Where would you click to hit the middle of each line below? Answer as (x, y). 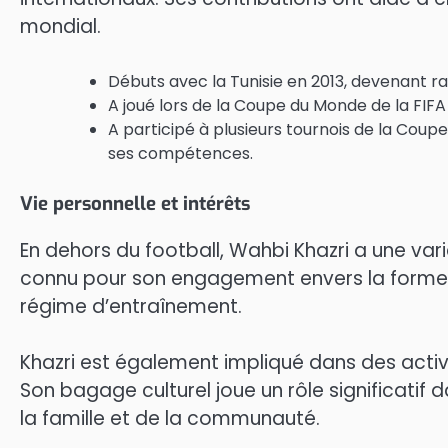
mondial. (60, 27)
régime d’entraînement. (131, 306)
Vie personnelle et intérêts (135, 203)
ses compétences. (180, 153)
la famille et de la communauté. (170, 419)
